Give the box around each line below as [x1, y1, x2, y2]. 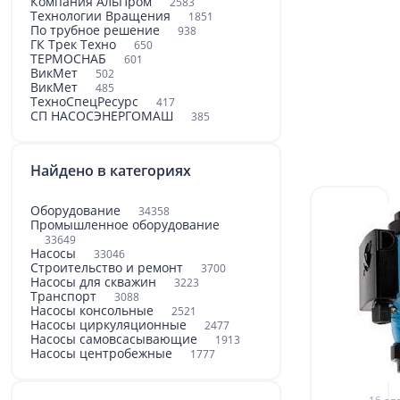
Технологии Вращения [30, 7, 174, 24]
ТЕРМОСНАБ [30, 50, 110, 67]
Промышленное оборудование [30, 216, 220, 233]
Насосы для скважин [30, 273, 160, 290]
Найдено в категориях [30, 161, 191, 180]
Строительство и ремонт [30, 259, 187, 276]
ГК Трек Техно [30, 36, 120, 53]
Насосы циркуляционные [30, 316, 190, 333]
